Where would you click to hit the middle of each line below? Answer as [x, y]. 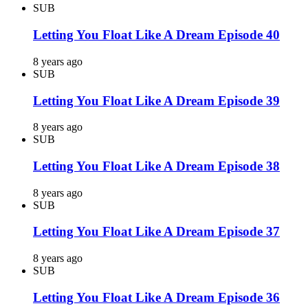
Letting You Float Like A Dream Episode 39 [156, 100]
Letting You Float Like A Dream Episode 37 [156, 232]
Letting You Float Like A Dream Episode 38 [156, 166]
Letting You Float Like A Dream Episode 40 [156, 35]
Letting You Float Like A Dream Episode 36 [156, 297]
